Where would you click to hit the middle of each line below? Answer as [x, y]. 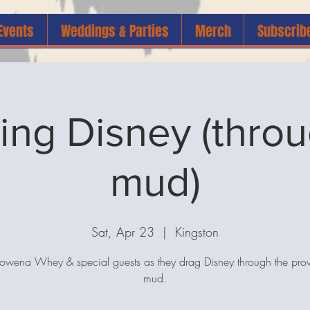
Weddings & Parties [115, 31]
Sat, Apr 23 [123, 232]
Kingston [197, 232]
